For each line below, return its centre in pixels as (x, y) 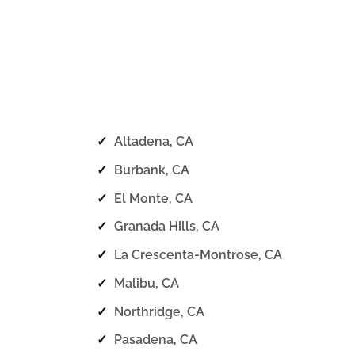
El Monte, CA (153, 198)
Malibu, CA (146, 283)
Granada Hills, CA (166, 227)
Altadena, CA (153, 141)
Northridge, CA (159, 311)
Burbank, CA (151, 170)
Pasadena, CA (155, 340)
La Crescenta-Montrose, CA (198, 255)
